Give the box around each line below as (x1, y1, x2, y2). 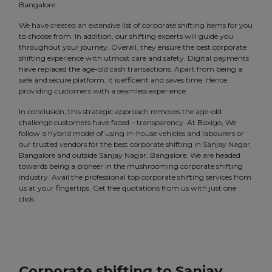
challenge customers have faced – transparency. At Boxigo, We (19, 118, 236, 127)
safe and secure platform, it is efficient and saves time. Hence (19, 75, 227, 85)
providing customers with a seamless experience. (19, 86, 188, 96)
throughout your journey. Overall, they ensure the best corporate (19, 42, 246, 52)
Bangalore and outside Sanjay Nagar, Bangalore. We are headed (19, 151, 240, 160)
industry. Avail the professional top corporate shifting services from (19, 172, 251, 182)
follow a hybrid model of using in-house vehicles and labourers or (19, 129, 244, 138)
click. (19, 194, 36, 204)
